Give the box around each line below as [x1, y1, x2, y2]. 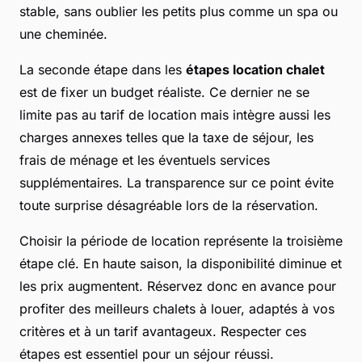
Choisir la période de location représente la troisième [19, 233, 343, 250]
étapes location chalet [186, 61, 325, 78]
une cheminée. [19, 26, 107, 43]
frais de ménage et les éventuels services [19, 152, 270, 169]
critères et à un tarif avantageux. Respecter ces [19, 323, 306, 340]
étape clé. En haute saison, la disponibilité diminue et [19, 255, 342, 272]
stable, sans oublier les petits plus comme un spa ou [19, 3, 338, 20]
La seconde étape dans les [19, 61, 186, 78]
